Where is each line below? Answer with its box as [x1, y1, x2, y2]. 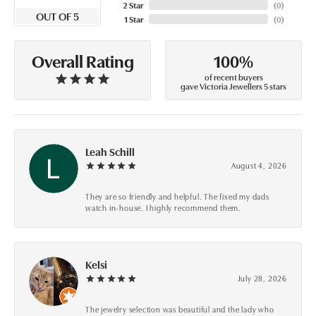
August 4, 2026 [231, 159, 287, 171]
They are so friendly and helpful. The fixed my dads [85, 190, 269, 202]
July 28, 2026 [237, 272, 287, 284]
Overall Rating [31, 49, 134, 73]
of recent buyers [204, 70, 263, 83]
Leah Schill [85, 144, 135, 159]
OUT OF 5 [35, 8, 79, 23]
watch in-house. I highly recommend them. [85, 202, 242, 214]
